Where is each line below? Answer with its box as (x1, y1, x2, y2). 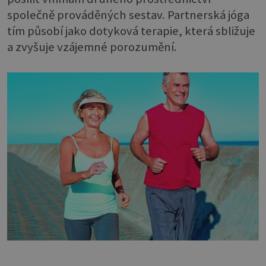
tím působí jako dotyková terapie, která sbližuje (7, 23, 255, 39)
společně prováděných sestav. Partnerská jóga (7, 7, 249, 23)
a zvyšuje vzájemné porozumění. (7, 39, 177, 55)
